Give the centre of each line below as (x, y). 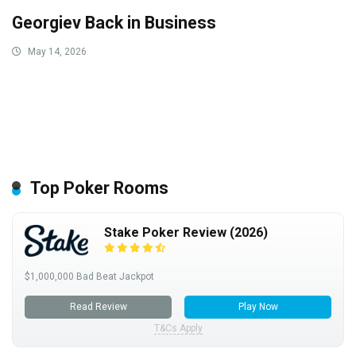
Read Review (98, 307)
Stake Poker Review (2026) (186, 233)
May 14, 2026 (56, 52)
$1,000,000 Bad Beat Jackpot (89, 277)
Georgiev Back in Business (114, 23)
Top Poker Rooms (99, 188)
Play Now (258, 307)
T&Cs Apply (178, 329)
